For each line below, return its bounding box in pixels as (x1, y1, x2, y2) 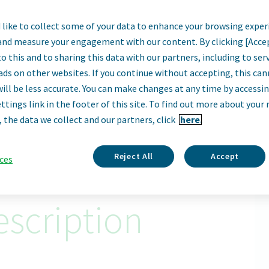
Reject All (114, 151, 153, 162)
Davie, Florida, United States (80, 64, 189, 76)
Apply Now (112, 99, 162, 112)
